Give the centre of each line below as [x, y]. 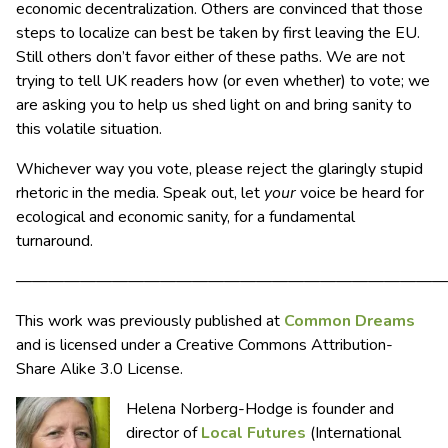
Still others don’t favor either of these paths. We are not [210, 57]
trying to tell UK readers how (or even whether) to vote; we [223, 81]
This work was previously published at [150, 321]
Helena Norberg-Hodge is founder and [260, 409]
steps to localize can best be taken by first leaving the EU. [218, 33]
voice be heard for [360, 193]
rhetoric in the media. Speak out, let [140, 193]
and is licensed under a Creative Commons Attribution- [204, 345]
